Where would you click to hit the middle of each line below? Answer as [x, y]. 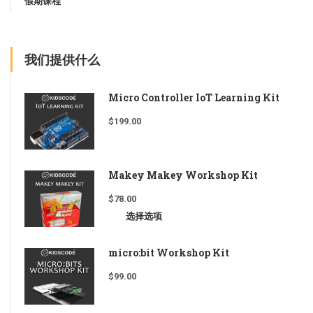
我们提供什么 [62, 60]
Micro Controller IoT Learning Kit [194, 98]
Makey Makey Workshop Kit [183, 175]
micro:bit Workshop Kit [169, 253]
